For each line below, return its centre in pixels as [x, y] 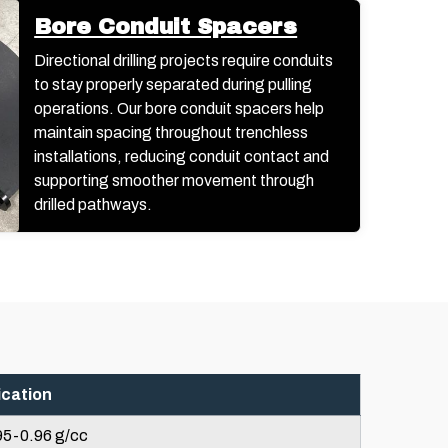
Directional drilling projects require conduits [184, 60]
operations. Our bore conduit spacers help [179, 108]
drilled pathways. [93, 204]
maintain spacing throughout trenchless [171, 132]
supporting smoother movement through [174, 180]
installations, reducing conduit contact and [182, 156]
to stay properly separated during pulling [173, 84]
